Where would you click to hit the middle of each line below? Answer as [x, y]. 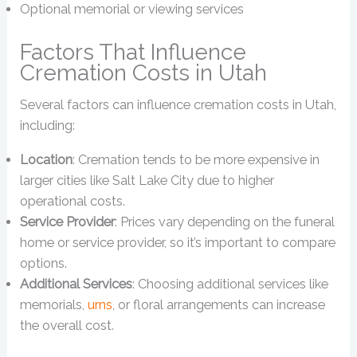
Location [47, 159]
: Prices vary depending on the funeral [225, 222]
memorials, [54, 304]
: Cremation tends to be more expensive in [196, 159]
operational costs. [73, 201]
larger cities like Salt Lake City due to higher [147, 180]
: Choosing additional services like [231, 284]
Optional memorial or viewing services [132, 10]
